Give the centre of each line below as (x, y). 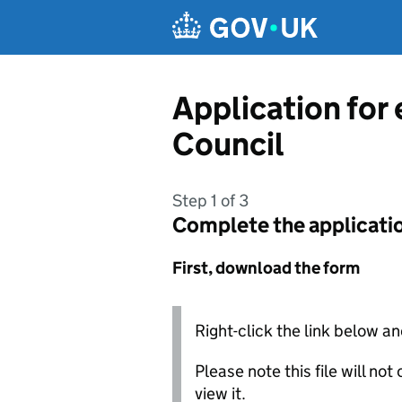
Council (228, 144)
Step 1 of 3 (210, 201)
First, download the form (266, 268)
